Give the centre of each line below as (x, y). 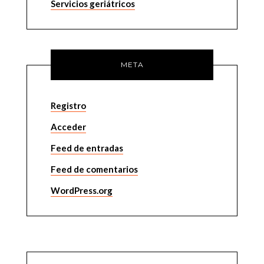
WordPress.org (81, 190)
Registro (68, 105)
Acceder (68, 127)
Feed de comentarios (94, 169)
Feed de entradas (87, 148)
